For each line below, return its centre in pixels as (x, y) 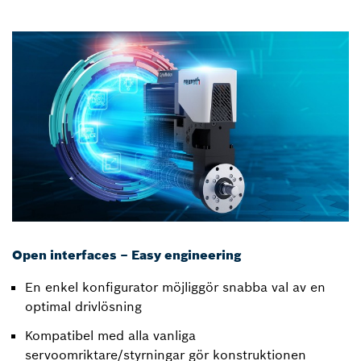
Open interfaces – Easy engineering (127, 255)
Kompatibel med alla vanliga (110, 336)
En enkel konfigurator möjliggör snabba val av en (175, 287)
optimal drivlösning (83, 307)
